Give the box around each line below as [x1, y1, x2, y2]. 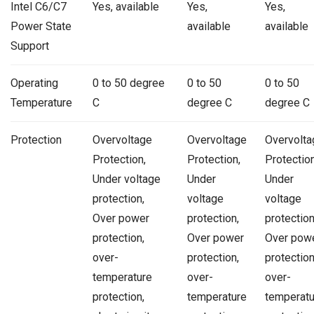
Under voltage [92, 172, 161, 186]
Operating [11, 76, 58, 90]
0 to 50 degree [92, 76, 165, 90]
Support [11, 39, 49, 53]
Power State [11, 20, 71, 34]
